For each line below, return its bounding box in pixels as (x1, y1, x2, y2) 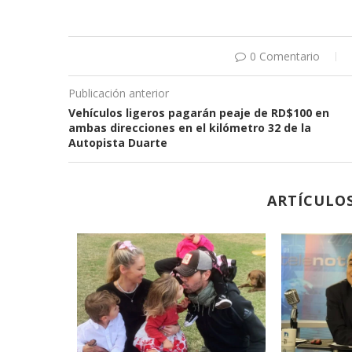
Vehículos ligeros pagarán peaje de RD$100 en (68, 104, 329, 120)
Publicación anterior (68, 85, 169, 101)
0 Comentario (250, 48, 320, 64)
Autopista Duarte (68, 134, 167, 150)
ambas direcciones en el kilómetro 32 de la (68, 119, 311, 135)
